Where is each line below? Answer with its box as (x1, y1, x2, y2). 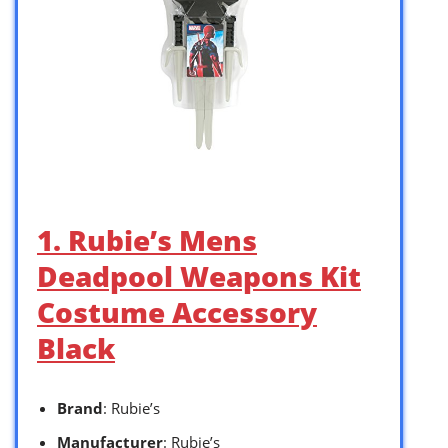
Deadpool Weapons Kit (37, 257, 361, 296)
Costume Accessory (37, 293, 317, 332)
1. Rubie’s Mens (37, 221, 257, 260)
